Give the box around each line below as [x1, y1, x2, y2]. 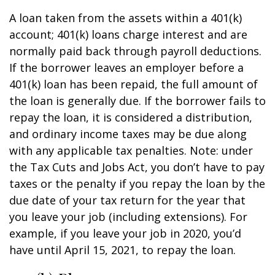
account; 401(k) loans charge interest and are [9, 27, 247, 42]
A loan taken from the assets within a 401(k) [9, 10, 242, 25]
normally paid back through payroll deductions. [9, 44, 261, 58]
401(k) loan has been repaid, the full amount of [9, 77, 258, 91]
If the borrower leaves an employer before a [9, 60, 244, 75]
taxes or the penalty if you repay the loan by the [9, 176, 265, 191]
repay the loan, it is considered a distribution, [9, 110, 252, 125]
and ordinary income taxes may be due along [9, 126, 247, 141]
